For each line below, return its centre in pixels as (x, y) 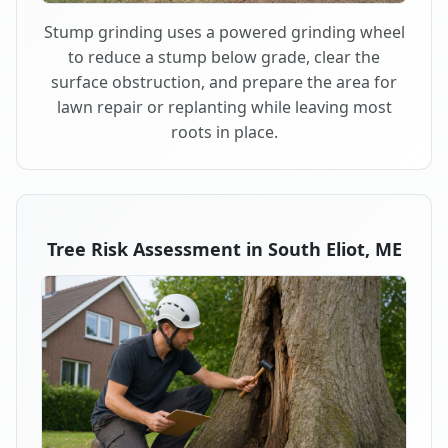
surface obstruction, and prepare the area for (224, 81)
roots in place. (224, 131)
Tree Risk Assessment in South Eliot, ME (224, 248)
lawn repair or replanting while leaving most (224, 106)
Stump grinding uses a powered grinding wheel (224, 31)
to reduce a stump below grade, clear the (224, 56)
